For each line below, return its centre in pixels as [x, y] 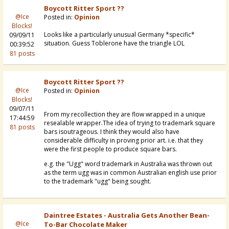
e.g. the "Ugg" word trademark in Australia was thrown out [128, 164]
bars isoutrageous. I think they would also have [112, 132]
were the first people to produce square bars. [110, 149]
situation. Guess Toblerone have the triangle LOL [114, 43]
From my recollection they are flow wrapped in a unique [125, 114]
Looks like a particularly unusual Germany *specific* [119, 35]
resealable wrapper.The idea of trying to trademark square [130, 123]
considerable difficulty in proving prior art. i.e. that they [123, 141]
